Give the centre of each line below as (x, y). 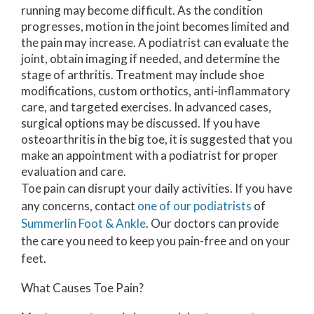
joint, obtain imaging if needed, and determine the (150, 58)
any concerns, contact (79, 205)
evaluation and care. (74, 171)
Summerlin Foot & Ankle (83, 223)
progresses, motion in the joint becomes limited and (155, 26)
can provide (247, 223)
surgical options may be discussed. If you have (141, 123)
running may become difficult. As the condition (142, 10)
